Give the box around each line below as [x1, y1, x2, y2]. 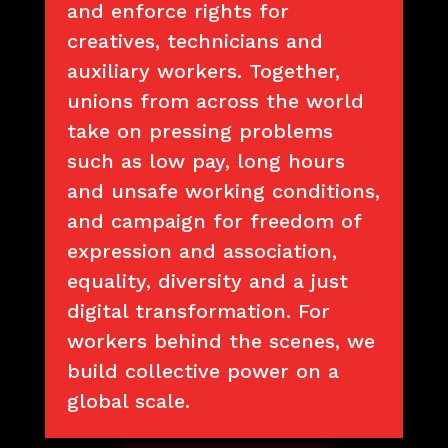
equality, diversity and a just [67, 268, 349, 293]
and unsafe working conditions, [67, 178, 381, 203]
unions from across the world [67, 88, 365, 113]
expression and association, [67, 238, 338, 263]
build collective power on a [67, 358, 340, 383]
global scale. [67, 388, 191, 413]
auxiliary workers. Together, [67, 58, 341, 83]
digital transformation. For [67, 298, 331, 323]
